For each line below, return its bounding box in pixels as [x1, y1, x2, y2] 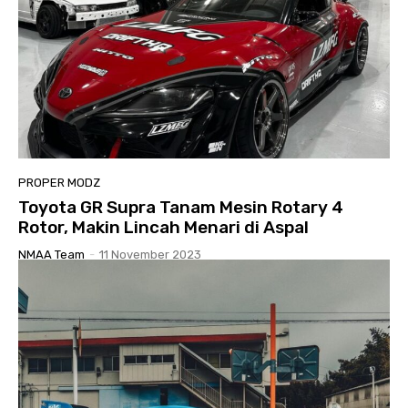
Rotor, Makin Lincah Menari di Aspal [18, 217, 309, 239]
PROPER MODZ [18, 176, 100, 190]
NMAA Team [18, 248, 85, 262]
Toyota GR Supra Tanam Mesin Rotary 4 [18, 197, 343, 219]
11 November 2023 [99, 248, 201, 262]
